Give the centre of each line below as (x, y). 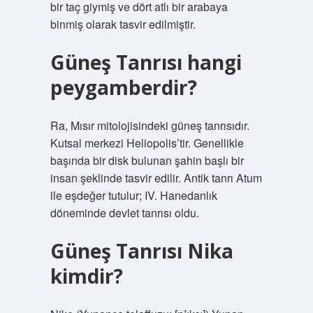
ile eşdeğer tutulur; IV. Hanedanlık (133, 195)
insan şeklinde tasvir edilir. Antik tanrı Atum (156, 178)
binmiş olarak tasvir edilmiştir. (123, 24)
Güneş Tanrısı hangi (146, 62)
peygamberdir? (123, 87)
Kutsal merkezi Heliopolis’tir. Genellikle (147, 143)
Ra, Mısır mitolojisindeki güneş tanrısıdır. (150, 125)
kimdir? (86, 276)
